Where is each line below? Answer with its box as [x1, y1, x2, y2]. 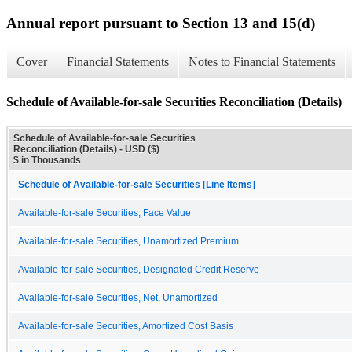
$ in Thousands [13, 154, 81, 166]
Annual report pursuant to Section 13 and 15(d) [6, 14, 315, 31]
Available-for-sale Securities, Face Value [18, 207, 191, 218]
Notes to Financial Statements [189, 55, 335, 69]
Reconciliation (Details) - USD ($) [13, 143, 159, 155]
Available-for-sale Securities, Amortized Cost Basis [18, 321, 233, 331]
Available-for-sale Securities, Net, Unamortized [18, 292, 218, 302]
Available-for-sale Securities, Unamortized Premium [18, 236, 239, 246]
